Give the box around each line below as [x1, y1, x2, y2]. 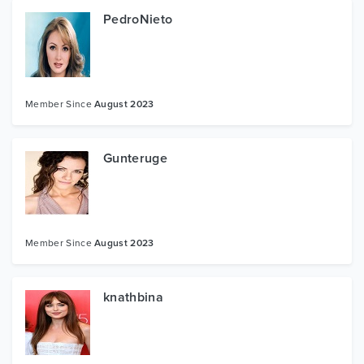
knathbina [103, 288, 163, 305]
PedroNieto [103, 11, 173, 28]
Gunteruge [103, 149, 167, 167]
